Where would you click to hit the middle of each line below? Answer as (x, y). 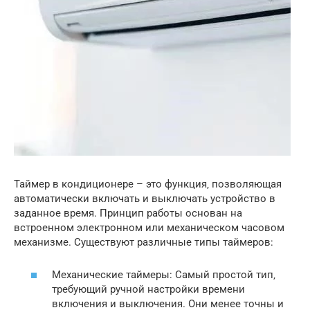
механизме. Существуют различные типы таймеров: (144, 242)
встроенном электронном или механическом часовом (149, 228)
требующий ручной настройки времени (148, 289)
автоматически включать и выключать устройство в (145, 199)
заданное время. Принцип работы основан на (128, 213)
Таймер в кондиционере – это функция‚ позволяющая (148, 184)
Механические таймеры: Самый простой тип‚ (164, 274)
